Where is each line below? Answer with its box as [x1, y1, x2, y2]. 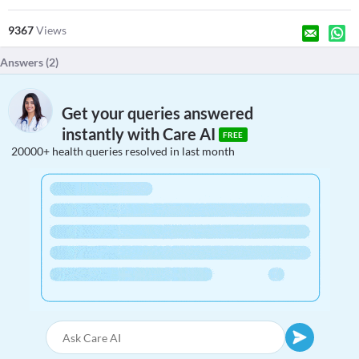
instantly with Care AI [62, 124, 219, 144]
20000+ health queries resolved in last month [11, 144, 235, 158]
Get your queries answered [62, 103, 253, 123]
